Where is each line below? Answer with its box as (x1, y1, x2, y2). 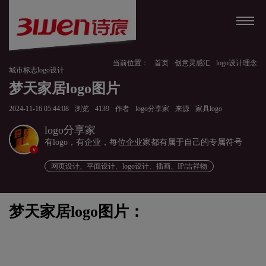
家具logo (195, 104, 222, 113)
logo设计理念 (216, 59, 257, 67)
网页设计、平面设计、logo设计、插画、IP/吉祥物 (51, 162, 207, 170)
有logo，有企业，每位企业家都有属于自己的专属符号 (45, 138, 242, 147)
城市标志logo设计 (9, 66, 64, 74)
